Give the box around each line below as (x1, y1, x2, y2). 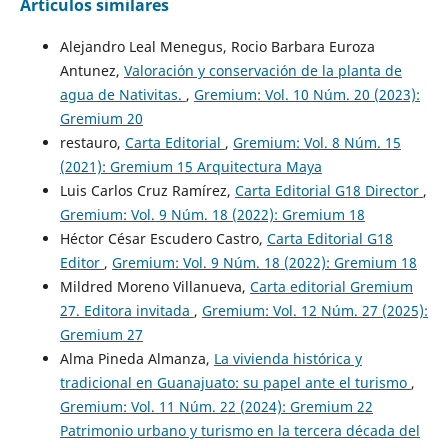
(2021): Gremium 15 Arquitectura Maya (59, 157, 322, 177)
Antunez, (59, 61, 124, 81)
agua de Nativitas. (59, 85, 186, 105)
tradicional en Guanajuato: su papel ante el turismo (59, 373, 411, 393)
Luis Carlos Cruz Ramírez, (59, 181, 235, 201)
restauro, (59, 133, 125, 153)
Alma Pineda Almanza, (59, 349, 214, 369)
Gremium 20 (59, 109, 143, 129)
